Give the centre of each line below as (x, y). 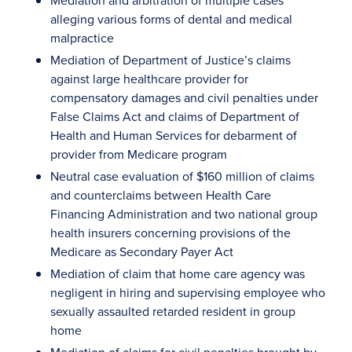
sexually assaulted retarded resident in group (173, 311)
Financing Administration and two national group (184, 214)
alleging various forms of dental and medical (171, 19)
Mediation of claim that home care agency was (178, 273)
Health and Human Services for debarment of (174, 135)
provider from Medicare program (139, 154)
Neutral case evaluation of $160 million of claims (182, 176)
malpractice (82, 38)
